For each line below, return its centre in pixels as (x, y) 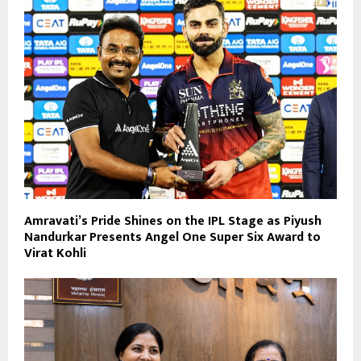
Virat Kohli (55, 253)
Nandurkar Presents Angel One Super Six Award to (172, 237)
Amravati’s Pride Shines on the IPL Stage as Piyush (173, 221)
